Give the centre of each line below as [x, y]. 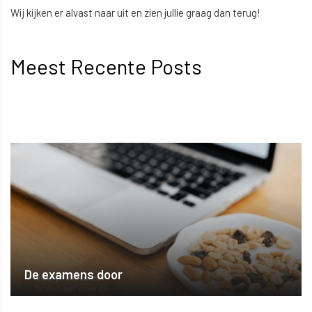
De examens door [73, 275]
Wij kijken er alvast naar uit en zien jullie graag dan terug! [135, 12]
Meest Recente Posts [106, 67]
